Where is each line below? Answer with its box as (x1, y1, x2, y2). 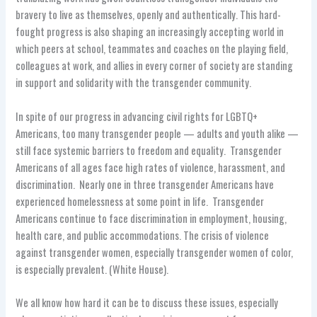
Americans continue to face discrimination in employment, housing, (16, 210, 287, 226)
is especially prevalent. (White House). (16, 261, 169, 277)
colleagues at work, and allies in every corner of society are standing (16, 58, 294, 74)
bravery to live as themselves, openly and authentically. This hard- (16, 7, 282, 23)
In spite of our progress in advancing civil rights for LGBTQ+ (16, 108, 258, 124)
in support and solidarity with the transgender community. (16, 75, 252, 91)
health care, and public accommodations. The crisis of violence (16, 227, 270, 243)
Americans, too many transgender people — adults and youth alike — (16, 125, 299, 141)
